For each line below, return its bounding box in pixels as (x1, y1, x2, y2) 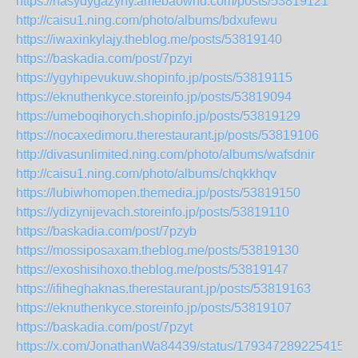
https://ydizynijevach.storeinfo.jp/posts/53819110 (16, 205, 289, 219)
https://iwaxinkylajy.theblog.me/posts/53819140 (16, 33, 282, 46)
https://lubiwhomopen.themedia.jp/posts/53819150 (16, 186, 300, 200)
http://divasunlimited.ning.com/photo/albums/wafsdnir (16, 148, 315, 161)
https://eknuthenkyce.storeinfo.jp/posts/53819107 (16, 301, 292, 315)
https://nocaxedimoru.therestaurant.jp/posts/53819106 (16, 129, 319, 142)
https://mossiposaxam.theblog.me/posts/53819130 (16, 244, 299, 257)
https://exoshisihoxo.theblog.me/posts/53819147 (16, 263, 288, 276)
